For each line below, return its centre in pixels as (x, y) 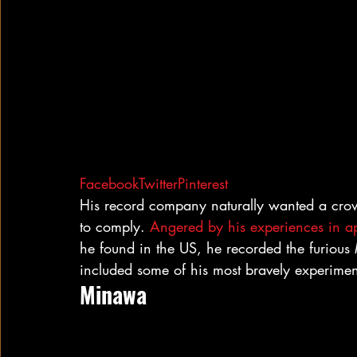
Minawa (113, 294)
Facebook (109, 183)
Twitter (158, 183)
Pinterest (203, 183)
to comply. (115, 226)
